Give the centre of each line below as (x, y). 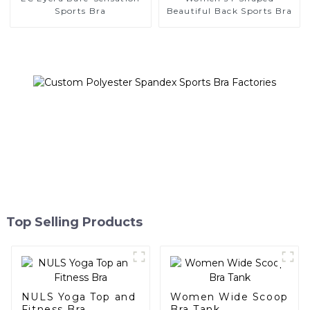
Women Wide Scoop (229, 297)
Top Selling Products (74, 222)
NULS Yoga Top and (79, 297)
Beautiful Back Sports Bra (229, 10)
